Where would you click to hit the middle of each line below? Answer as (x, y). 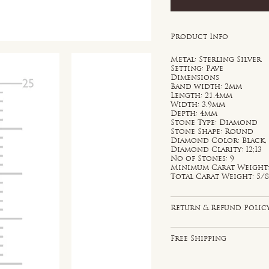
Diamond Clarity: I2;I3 (216, 150)
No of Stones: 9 (203, 159)
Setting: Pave (197, 69)
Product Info (200, 37)
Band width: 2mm (207, 87)
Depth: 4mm (194, 114)
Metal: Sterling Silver (216, 60)
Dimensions (195, 78)
